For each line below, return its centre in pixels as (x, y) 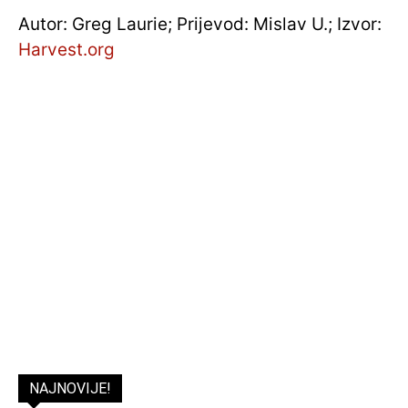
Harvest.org (66, 50)
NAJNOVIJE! (70, 389)
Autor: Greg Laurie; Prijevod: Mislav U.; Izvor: (200, 25)
